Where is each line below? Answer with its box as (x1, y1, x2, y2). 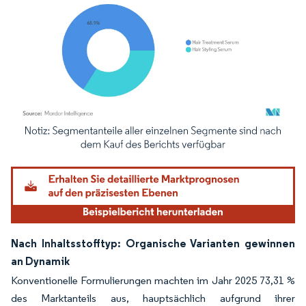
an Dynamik (11, 253, 70, 268)
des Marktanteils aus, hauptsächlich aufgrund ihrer (11, 291, 295, 305)
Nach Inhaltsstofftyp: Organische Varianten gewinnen (11, 236, 295, 250)
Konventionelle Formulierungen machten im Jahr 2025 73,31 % (11, 273, 295, 287)
